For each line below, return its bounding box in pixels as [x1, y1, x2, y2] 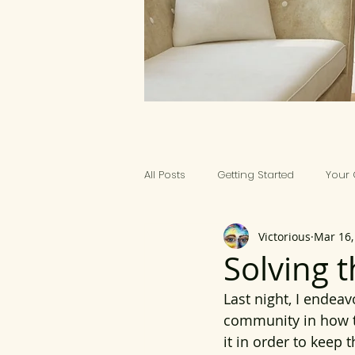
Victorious [258, 228, 311, 244]
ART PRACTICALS [176, 231, 254, 246]
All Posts [144, 167, 185, 182]
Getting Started [217, 167, 294, 182]
